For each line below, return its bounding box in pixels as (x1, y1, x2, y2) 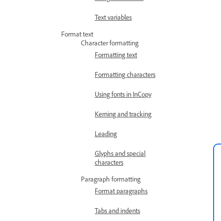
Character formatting (81, 38, 139, 47)
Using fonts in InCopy (95, 90, 151, 98)
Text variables (95, 13, 132, 21)
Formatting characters (95, 70, 155, 78)
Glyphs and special (95, 149, 146, 157)
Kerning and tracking (95, 110, 151, 118)
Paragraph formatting (81, 175, 141, 183)
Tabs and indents (95, 206, 140, 215)
